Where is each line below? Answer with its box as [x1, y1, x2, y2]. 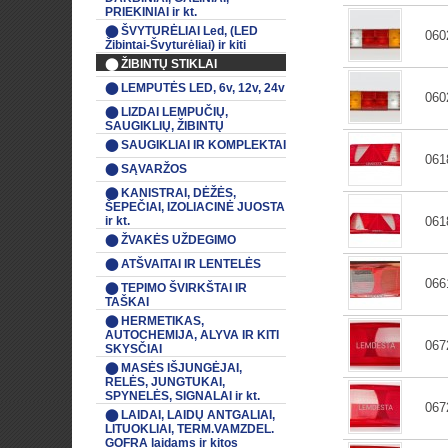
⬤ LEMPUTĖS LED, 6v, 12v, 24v [105, 81, 285, 95]
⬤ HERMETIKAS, [105, 314, 204, 328]
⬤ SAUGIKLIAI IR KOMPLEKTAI [105, 138, 286, 152]
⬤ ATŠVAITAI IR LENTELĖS [105, 257, 261, 271]
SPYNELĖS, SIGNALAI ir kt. [105, 389, 260, 403]
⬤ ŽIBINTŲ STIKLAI [105, 57, 217, 71]
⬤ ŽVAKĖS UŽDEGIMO [105, 233, 236, 247]
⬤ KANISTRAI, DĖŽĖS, [105, 186, 236, 200]
